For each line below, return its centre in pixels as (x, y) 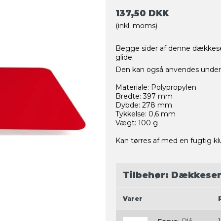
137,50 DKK (142, 13)
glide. (125, 57)
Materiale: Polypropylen (156, 88)
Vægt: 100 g (137, 123)
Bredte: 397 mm (144, 96)
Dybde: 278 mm (144, 105)
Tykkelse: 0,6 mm (146, 114)
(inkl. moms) (136, 26)
